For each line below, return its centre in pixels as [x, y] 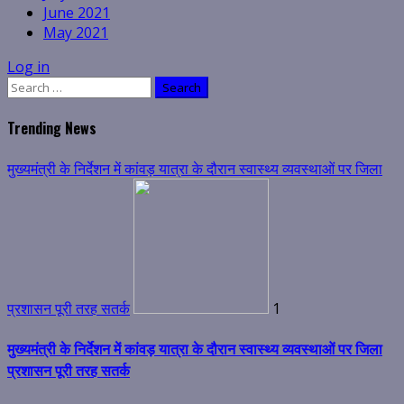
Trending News [52, 129]
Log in [28, 67]
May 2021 [76, 33]
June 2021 [77, 13]
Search [29, 86]
